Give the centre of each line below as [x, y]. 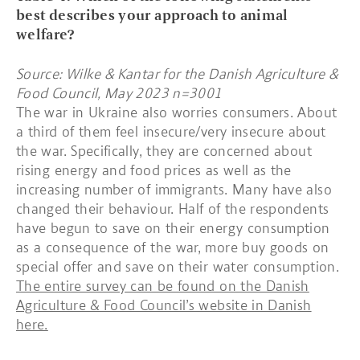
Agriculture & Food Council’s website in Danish [164, 305]
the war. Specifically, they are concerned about [164, 151]
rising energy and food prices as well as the [154, 170]
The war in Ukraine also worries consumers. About [177, 112]
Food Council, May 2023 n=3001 [119, 93]
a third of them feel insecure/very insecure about [171, 132]
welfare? [45, 35]
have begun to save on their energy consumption [173, 228]
